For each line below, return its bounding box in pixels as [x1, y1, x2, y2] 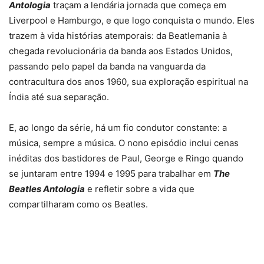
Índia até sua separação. [9, 91, 109, 103]
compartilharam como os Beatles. [9, 199, 148, 210]
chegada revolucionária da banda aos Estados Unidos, [9, 45, 233, 57]
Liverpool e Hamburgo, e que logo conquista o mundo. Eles [9, 15, 255, 27]
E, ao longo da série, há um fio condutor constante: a [9, 122, 227, 134]
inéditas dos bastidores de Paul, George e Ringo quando [9, 153, 243, 164]
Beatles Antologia [9, 183, 85, 195]
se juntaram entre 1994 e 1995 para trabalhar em [9, 168, 213, 180]
